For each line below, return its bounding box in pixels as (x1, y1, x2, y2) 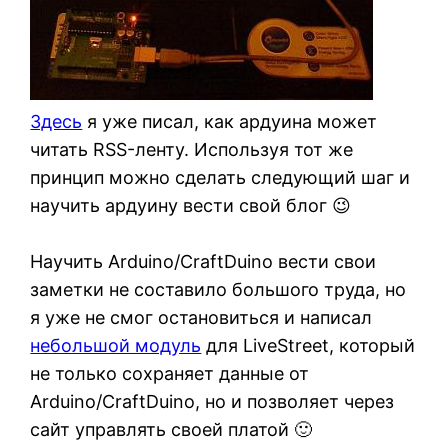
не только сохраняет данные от (30, 363, 310, 385)
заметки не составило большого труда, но (30, 279, 407, 301)
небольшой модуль (30, 335, 202, 357)
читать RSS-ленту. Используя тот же (30, 139, 354, 161)
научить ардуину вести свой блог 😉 (30, 195, 352, 217)
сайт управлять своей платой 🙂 (30, 419, 313, 441)
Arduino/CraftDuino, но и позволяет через (30, 391, 395, 413)
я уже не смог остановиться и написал (30, 307, 373, 329)
